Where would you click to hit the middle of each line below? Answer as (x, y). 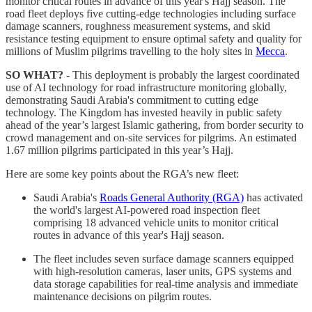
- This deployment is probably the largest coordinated (181, 75)
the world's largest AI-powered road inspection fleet (147, 210)
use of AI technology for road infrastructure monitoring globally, (146, 87)
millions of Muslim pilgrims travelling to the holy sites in (131, 51)
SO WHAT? (34, 75)
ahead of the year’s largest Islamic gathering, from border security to (155, 125)
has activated (273, 197)
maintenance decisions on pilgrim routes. (123, 296)
